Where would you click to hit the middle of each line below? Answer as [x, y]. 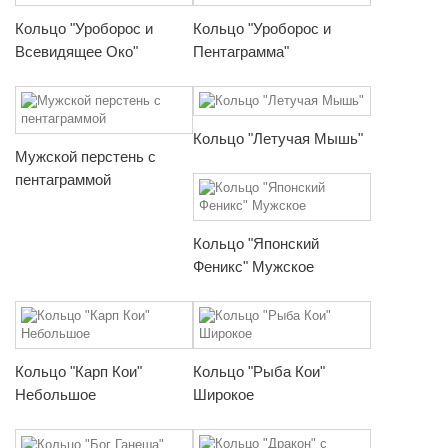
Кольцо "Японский [256, 244]
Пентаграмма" [241, 51]
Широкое [223, 395]
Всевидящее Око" [76, 51]
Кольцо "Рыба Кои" [259, 372]
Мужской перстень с [85, 156]
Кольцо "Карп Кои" [78, 372]
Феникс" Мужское [253, 267]
